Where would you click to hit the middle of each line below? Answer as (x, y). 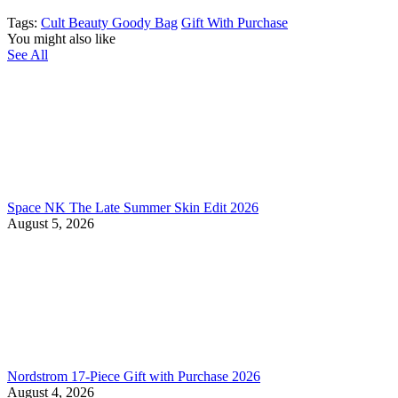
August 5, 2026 (51, 223)
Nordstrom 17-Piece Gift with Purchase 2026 (134, 376)
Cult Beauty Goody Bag (109, 22)
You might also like (61, 38)
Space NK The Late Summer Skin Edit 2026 (133, 207)
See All (28, 54)
